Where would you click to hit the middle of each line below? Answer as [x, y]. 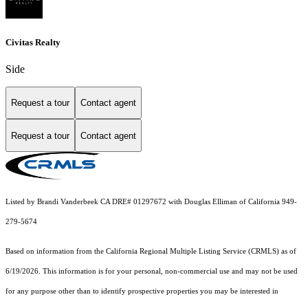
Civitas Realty [33, 42]
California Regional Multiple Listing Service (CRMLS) [192, 252]
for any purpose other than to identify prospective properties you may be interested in [142, 291]
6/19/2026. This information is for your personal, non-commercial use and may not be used [152, 272]
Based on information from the [56, 252]
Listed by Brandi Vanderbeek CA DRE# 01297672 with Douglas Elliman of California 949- [151, 202]
